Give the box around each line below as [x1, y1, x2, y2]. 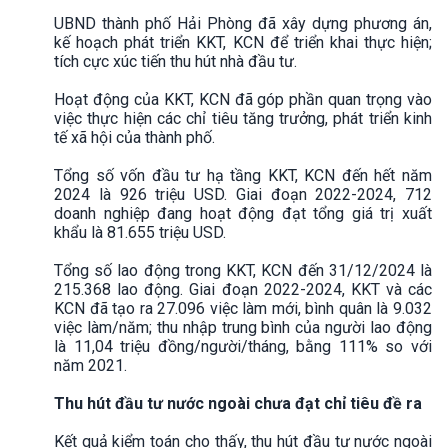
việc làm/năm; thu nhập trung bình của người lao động [54, 317, 432, 337]
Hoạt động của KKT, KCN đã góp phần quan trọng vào [54, 89, 432, 109]
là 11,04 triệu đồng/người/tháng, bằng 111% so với [54, 336, 432, 356]
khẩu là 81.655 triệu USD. [54, 222, 226, 242]
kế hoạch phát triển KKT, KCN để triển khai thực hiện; [54, 32, 432, 52]
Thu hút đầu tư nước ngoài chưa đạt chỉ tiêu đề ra [54, 393, 422, 413]
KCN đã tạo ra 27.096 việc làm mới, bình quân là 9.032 [54, 298, 432, 318]
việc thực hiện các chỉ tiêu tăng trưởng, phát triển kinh [54, 108, 432, 128]
